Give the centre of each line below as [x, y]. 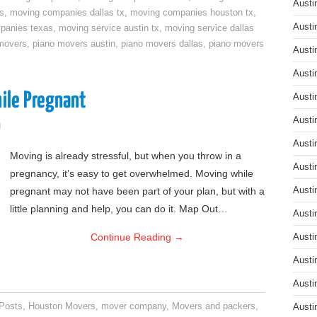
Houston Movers [62, 306]
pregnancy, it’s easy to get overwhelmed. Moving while [132, 173]
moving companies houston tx [192, 13]
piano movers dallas [162, 44]
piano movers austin [74, 44]
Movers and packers [214, 306]
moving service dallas [209, 28]
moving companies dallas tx [67, 13]
